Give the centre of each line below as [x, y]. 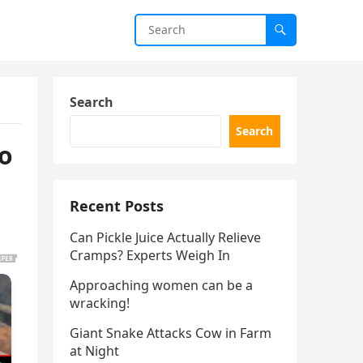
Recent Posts [117, 206]
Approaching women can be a [161, 285]
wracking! [100, 303]
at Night [94, 351]
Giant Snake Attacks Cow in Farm [171, 333]
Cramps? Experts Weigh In [150, 255]
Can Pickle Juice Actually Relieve [165, 237]
